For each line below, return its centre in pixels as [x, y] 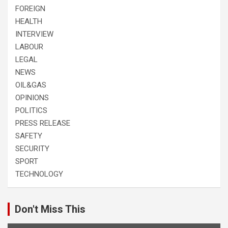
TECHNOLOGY [39, 174]
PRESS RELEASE [43, 123]
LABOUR [29, 47]
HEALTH [29, 21]
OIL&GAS [31, 85]
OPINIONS [32, 97]
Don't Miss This [50, 209]
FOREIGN [30, 8]
